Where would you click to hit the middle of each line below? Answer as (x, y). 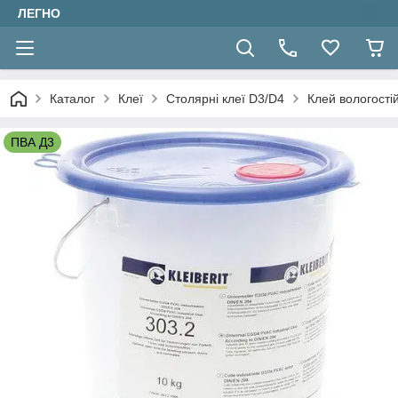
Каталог (72, 99)
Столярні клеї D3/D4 (225, 99)
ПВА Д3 (32, 142)
